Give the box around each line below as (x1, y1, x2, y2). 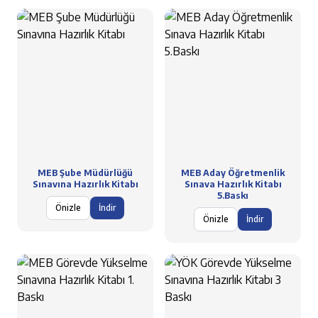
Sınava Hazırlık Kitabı (184, 179, 282, 190)
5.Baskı (217, 190, 248, 201)
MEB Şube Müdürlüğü (38, 168, 133, 178)
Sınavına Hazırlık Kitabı (32, 179, 138, 190)
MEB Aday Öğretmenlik (181, 168, 285, 178)
